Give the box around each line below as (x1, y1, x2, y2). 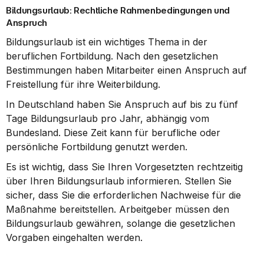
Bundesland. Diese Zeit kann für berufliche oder (6, 127, 220, 138)
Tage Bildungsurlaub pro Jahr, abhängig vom (6, 113, 209, 124)
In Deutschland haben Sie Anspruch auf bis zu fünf (6, 98, 238, 110)
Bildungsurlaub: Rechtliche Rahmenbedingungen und (6, 5, 230, 16)
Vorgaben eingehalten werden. (6, 232, 143, 243)
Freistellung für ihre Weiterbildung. (6, 78, 160, 90)
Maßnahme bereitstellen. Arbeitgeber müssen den (6, 203, 229, 215)
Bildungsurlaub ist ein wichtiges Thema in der (6, 36, 207, 48)
